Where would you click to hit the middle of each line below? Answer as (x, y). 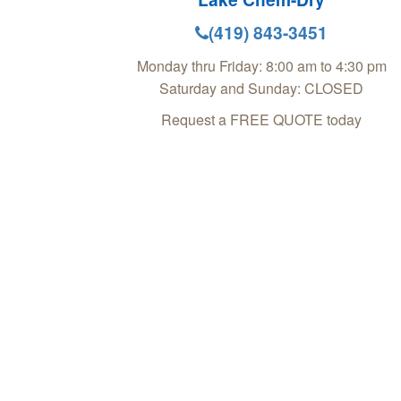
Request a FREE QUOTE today (261, 120)
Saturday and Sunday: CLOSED (261, 89)
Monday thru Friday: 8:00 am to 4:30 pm (261, 66)
